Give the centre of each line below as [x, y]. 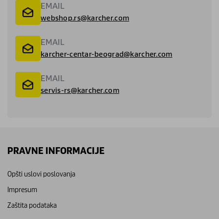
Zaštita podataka [32, 205]
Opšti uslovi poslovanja [41, 174]
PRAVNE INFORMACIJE [56, 151]
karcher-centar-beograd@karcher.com [107, 54]
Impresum [22, 189]
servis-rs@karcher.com [80, 90]
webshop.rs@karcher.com [85, 18]
